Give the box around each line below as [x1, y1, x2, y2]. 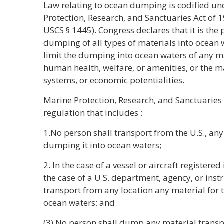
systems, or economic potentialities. [43, 74, 184, 86]
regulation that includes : [43, 107, 142, 118]
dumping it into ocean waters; [43, 139, 161, 151]
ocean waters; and [43, 197, 115, 208]
